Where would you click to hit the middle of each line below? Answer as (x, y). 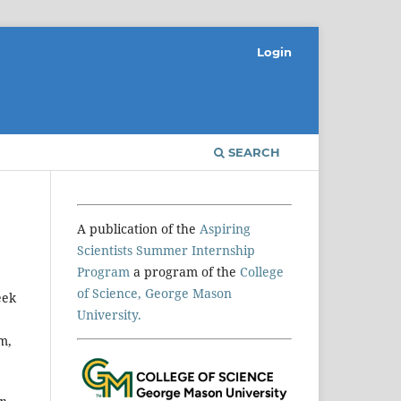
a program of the (185, 271)
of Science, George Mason (154, 293)
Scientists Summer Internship (166, 250)
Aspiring (225, 228)
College (262, 271)
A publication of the (138, 228)
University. (109, 314)
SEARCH (252, 152)
